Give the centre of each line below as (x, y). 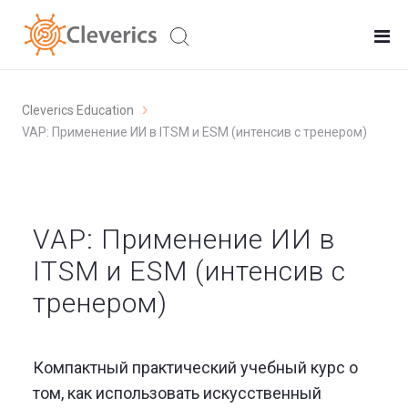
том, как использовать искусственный (177, 393)
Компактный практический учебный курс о (195, 367)
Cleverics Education (78, 110)
